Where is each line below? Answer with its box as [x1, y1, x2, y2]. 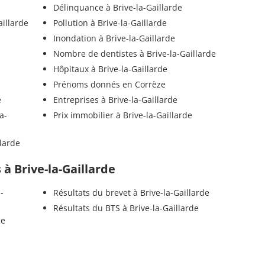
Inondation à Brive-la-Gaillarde [53, 33, 175, 44]
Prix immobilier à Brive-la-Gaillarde [53, 109, 192, 121]
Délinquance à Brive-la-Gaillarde [53, 2, 182, 14]
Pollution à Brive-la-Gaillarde [53, 17, 167, 29]
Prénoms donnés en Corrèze [53, 79, 166, 91]
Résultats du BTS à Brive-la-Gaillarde [53, 202, 199, 214]
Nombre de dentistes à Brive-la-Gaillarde [53, 48, 216, 60]
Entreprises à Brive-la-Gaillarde [53, 94, 177, 106]
